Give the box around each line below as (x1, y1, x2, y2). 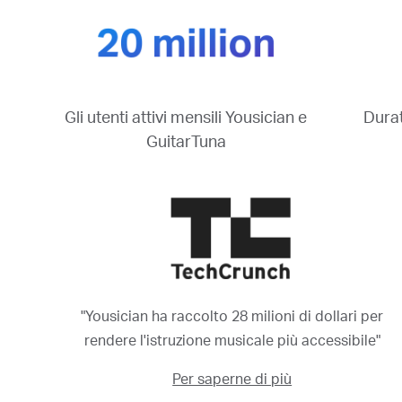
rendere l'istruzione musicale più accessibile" (83, 333, 380, 348)
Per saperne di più (172, 371, 293, 387)
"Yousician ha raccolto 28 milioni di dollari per (81, 309, 384, 324)
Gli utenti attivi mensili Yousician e (65, 109, 307, 127)
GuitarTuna (145, 134, 226, 151)
